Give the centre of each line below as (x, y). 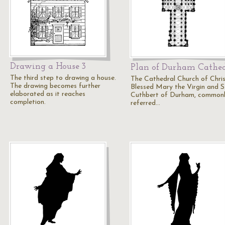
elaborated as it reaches (48, 94)
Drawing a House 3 (48, 67)
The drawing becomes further (55, 86)
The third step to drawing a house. (63, 78)
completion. (28, 102)
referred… (145, 103)
